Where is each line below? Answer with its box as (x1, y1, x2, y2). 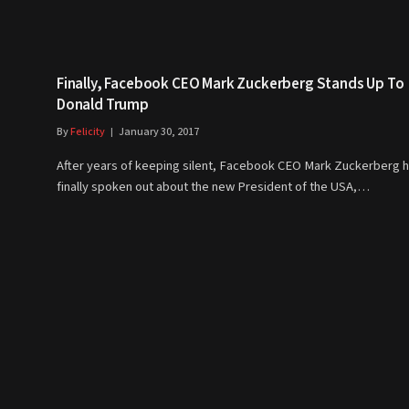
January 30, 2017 (119, 124, 199, 141)
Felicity (70, 124, 105, 141)
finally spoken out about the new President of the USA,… (57, 177, 370, 197)
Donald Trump (57, 94, 149, 117)
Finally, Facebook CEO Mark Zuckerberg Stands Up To (57, 73, 404, 96)
